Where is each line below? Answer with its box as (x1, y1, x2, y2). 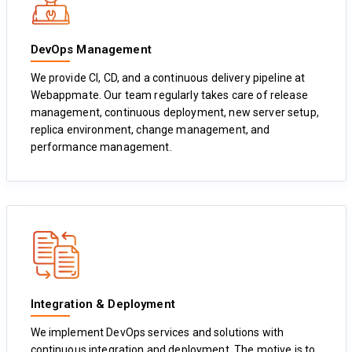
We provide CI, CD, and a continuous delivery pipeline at (30, 71, 306, 84)
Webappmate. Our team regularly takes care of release (30, 88, 308, 101)
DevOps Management (30, 42, 152, 57)
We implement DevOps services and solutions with (30, 326, 284, 339)
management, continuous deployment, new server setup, (30, 105, 319, 119)
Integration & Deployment (30, 297, 175, 312)
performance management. (30, 140, 172, 153)
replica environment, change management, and (30, 123, 270, 136)
